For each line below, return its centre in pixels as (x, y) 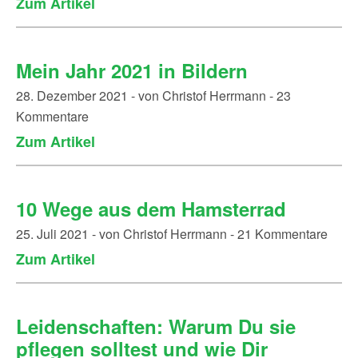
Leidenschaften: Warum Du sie (156, 326)
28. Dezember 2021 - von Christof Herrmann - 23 (153, 95)
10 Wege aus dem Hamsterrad (151, 209)
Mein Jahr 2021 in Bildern (132, 70)
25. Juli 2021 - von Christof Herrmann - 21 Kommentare (172, 234)
